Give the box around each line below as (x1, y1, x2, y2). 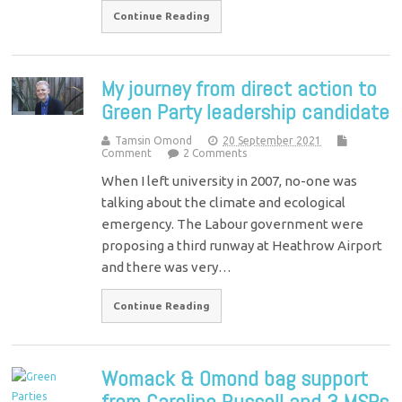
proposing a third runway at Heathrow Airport (101, 238, 383, 254)
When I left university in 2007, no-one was (101, 173, 358, 189)
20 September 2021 (223, 135, 322, 147)
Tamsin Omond (115, 135, 193, 147)
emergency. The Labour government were (101, 216, 364, 232)
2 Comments (183, 147, 248, 160)
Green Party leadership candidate (101, 98, 390, 127)
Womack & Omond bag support (101, 363, 369, 392)
